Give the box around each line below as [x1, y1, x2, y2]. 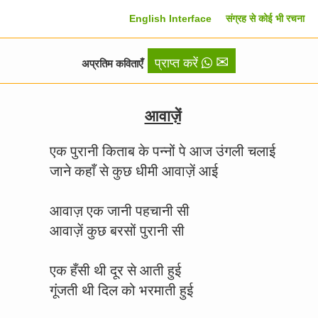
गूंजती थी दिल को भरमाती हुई [50, 283, 193, 298]
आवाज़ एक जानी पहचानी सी [50, 203, 190, 219]
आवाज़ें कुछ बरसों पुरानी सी [50, 223, 185, 238]
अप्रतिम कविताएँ [81, 57, 146, 70]
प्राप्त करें [154, 56, 202, 70]
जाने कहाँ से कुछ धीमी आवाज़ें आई [50, 163, 218, 179]
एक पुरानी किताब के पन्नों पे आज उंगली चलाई [50, 143, 275, 159]
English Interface [129, 13, 212, 24]
